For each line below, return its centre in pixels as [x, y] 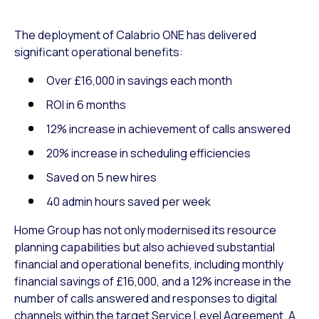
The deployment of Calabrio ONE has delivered [135, 35]
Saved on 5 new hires [101, 178]
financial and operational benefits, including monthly [149, 265]
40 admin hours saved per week [129, 202]
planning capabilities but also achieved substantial [145, 247]
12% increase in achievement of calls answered [168, 129]
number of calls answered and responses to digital [146, 299]
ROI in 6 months [86, 105]
